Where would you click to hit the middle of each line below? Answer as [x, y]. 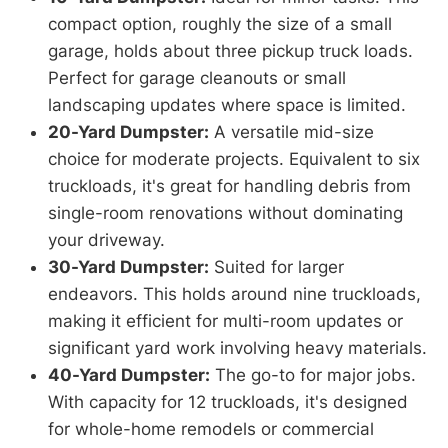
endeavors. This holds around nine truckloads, [234, 294]
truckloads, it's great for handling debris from [229, 186]
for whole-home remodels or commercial [211, 429]
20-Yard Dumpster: [128, 132]
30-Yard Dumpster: [128, 267]
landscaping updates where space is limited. [227, 105]
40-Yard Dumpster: [129, 375]
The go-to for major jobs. [313, 375]
